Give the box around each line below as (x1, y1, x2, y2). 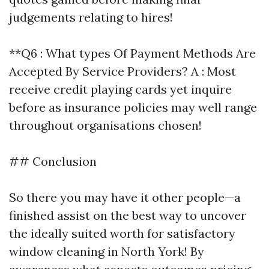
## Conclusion (9, 154, 97, 169)
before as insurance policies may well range (9, 100, 257, 115)
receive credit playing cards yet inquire (9, 82, 232, 97)
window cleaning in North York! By (9, 244, 204, 259)
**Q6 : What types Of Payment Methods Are (9, 46, 256, 61)
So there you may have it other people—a (9, 190, 241, 205)
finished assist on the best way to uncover (9, 208, 246, 223)
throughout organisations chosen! (9, 118, 202, 133)
